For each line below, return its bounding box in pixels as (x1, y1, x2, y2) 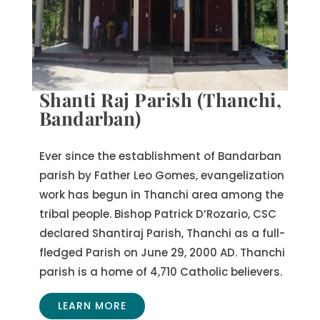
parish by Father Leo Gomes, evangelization (39, 168, 284, 184)
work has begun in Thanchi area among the (39, 187, 284, 203)
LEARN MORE (57, 299, 126, 314)
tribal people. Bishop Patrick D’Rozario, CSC (39, 206, 276, 222)
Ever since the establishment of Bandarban (39, 149, 281, 164)
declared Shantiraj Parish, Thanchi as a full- (39, 226, 285, 241)
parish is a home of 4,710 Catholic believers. (39, 264, 282, 280)
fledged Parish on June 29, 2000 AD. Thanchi (39, 245, 285, 261)
